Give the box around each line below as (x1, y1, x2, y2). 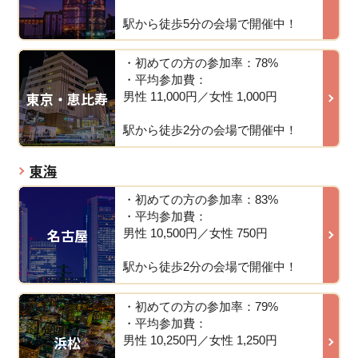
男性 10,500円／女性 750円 (123, 226, 268, 241)
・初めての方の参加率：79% (123, 299, 279, 313)
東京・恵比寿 (26, 88, 109, 109)
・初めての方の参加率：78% (123, 56, 279, 70)
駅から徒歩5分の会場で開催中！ (123, 16, 298, 30)
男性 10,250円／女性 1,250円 (123, 332, 278, 347)
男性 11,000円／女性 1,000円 (123, 89, 278, 104)
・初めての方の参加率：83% (123, 193, 279, 207)
